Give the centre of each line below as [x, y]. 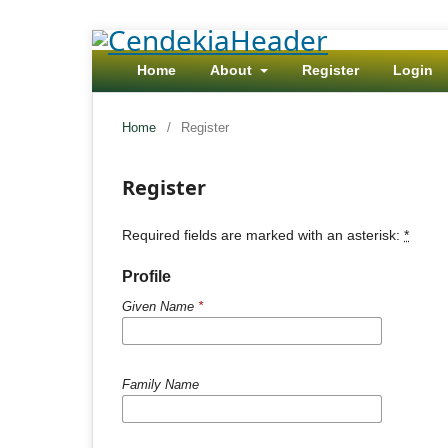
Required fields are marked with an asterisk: [263, 234]
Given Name [160, 306]
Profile [146, 276]
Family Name [160, 384]
